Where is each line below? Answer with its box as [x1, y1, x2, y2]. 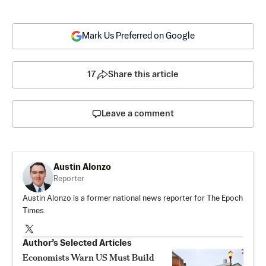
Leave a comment [102, 109, 174, 119]
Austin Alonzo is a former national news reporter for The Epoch [23, 195, 243, 203]
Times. [23, 207, 45, 216]
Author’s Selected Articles [23, 239, 132, 248]
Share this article [108, 70, 179, 80]
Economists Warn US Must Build [23, 252, 154, 264]
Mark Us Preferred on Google [82, 31, 195, 41]
